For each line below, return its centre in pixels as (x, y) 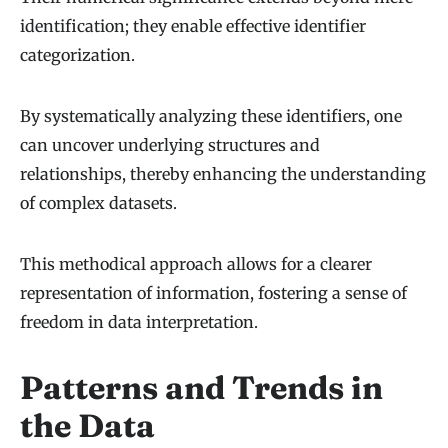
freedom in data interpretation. (139, 321)
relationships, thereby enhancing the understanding (223, 173)
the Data (87, 425)
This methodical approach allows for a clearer (196, 263)
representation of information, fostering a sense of (213, 292)
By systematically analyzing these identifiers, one (211, 115)
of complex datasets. (98, 202)
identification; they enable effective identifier (193, 25)
